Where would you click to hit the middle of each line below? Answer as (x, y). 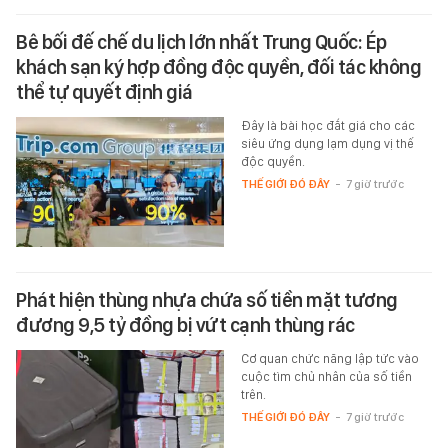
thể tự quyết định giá (104, 91)
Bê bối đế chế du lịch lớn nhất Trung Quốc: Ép (201, 41)
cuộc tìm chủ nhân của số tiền (326, 376)
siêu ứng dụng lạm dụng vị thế (327, 143)
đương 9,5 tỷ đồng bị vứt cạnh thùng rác (185, 324)
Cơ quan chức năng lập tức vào (329, 358)
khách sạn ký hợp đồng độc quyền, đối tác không (218, 66)
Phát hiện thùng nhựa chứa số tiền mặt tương (207, 299)
